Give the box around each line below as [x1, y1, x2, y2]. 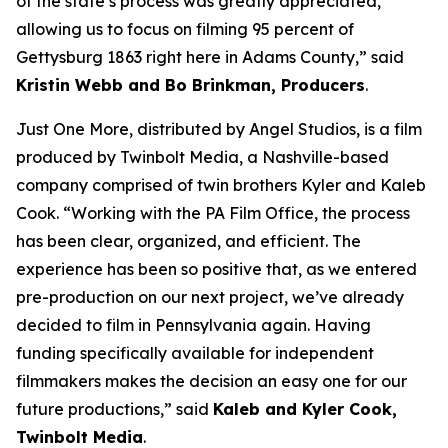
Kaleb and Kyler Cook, [213, 399, 397, 419]
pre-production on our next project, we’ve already [16, 287, 404, 307]
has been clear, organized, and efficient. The [16, 231, 361, 251]
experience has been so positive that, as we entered [16, 259, 417, 279]
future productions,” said [16, 399, 213, 419]
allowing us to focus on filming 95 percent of [16, 19, 354, 39]
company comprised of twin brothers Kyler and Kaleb [16, 175, 426, 195]
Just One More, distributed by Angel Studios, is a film [16, 119, 422, 139]
